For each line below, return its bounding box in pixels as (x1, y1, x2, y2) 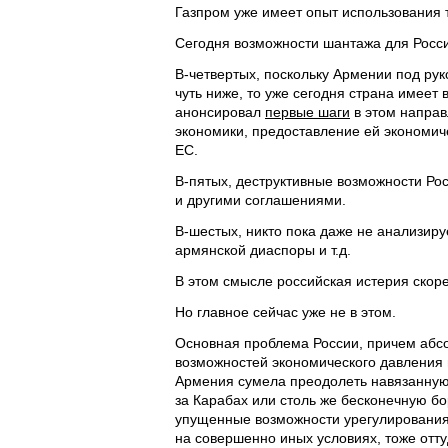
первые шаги (265, 104, 350, 120)
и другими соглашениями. (175, 192, 346, 208)
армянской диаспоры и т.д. (175, 242, 351, 258)
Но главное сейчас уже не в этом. (175, 304, 396, 320)
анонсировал (175, 104, 265, 120)
